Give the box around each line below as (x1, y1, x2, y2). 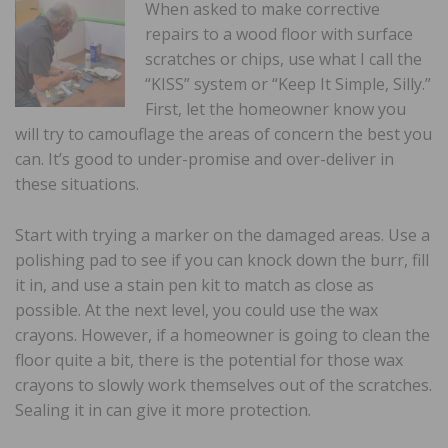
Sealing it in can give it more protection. (15, 398, 311, 421)
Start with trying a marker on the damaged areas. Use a (15, 223, 430, 246)
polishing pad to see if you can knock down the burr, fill (15, 248, 429, 271)
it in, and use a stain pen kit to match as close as (15, 273, 374, 296)
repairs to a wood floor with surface (145, 22, 413, 45)
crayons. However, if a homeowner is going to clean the (15, 323, 430, 346)
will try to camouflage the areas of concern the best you (15, 122, 432, 145)
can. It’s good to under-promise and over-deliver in (15, 147, 394, 170)
